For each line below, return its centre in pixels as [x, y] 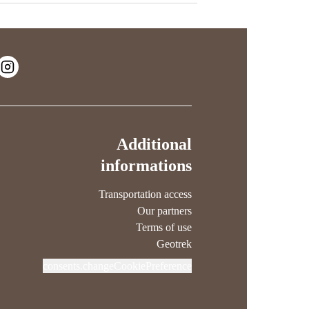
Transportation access [145, 194]
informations [146, 166]
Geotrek [174, 244]
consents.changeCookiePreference [117, 266]
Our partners [164, 211]
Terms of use [163, 227]
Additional [154, 144]
